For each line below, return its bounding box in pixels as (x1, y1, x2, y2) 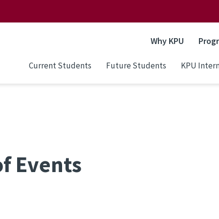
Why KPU (151, 35, 184, 46)
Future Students (106, 60, 166, 71)
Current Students (29, 60, 91, 71)
